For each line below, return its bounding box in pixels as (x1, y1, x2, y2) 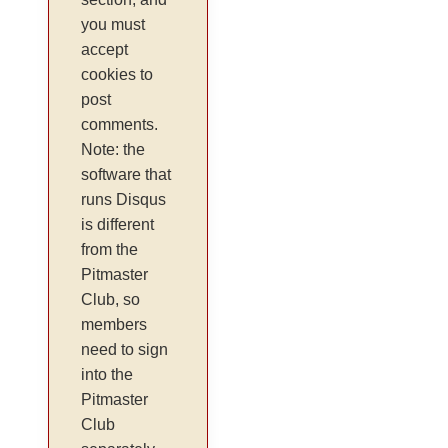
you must (81, 16, 146, 34)
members (81, 316, 148, 334)
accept (81, 41, 129, 59)
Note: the (81, 141, 146, 159)
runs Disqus (81, 191, 167, 209)
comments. (81, 116, 159, 134)
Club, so (81, 291, 141, 309)
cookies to (81, 66, 154, 84)
